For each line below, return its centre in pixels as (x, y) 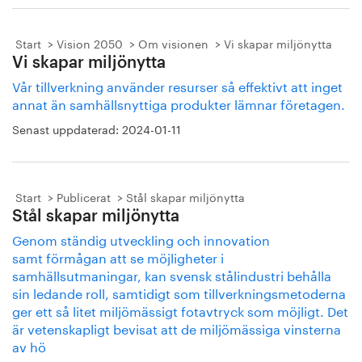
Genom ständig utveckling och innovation (141, 239)
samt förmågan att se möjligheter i (118, 257)
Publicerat (84, 196)
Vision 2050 (90, 43)
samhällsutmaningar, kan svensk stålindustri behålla (172, 274)
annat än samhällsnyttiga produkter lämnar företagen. (179, 103)
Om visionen (173, 43)
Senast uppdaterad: (67, 128)
